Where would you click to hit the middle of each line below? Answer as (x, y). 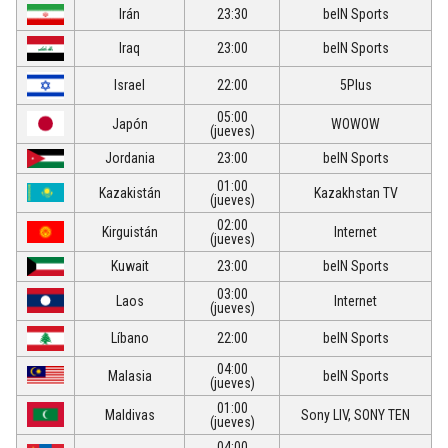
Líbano (129, 338)
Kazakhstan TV (355, 193)
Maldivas (129, 415)
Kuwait (129, 266)
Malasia (129, 376)
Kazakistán (129, 193)
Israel (129, 85)
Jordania (129, 158)
